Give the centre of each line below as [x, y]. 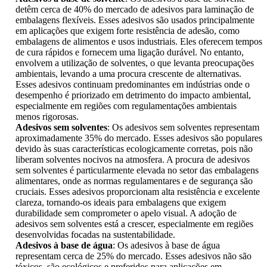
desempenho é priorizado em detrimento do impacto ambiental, [133, 95]
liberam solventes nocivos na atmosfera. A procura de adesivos [133, 160]
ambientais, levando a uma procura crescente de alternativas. [128, 74]
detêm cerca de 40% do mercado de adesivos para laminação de [135, 10]
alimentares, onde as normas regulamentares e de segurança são [134, 181]
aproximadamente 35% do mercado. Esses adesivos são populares [139, 138]
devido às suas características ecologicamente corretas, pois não [134, 149]
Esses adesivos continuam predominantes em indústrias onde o [133, 85]
